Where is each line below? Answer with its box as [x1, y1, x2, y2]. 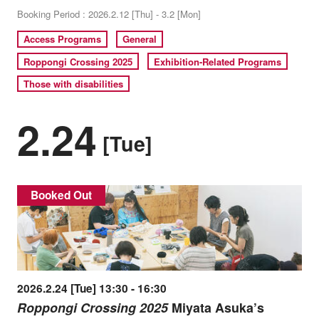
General [122, 32, 157, 46]
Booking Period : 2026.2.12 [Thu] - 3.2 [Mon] [16, 6, 201, 21]
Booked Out [31, 187, 92, 203]
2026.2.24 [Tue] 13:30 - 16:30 [16, 280, 167, 296]
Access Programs [23, 32, 102, 46]
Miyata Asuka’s [167, 298, 264, 317]
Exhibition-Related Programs [154, 54, 282, 68]
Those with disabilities [23, 76, 124, 90]
